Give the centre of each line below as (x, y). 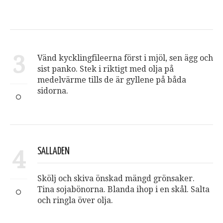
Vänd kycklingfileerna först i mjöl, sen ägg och (125, 58)
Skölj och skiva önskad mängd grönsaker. (116, 179)
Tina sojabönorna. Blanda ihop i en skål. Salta (123, 190)
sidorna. (53, 91)
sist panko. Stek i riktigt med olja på (106, 69)
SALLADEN (54, 152)
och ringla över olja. (75, 201)
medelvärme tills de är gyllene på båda (112, 80)
